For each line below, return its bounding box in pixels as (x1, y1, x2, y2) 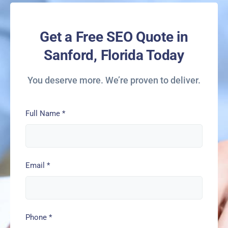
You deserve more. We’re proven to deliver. (27, 75, 201, 86)
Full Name (25, 109, 62, 119)
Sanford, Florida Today (44, 47, 184, 64)
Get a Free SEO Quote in (40, 28, 188, 46)
